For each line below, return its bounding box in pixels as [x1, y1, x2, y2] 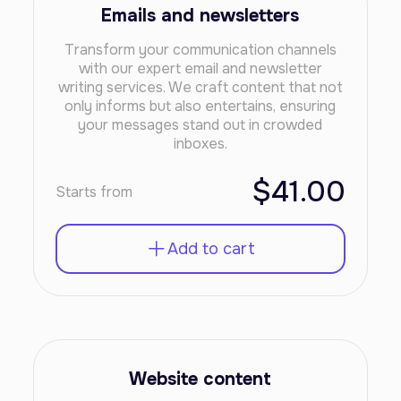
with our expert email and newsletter [78, 59, 322, 78]
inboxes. [173, 134, 227, 153]
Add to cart [166, 238, 255, 259]
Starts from [55, 183, 133, 201]
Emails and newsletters [101, 4, 300, 27]
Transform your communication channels [64, 40, 337, 59]
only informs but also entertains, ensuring [64, 97, 337, 115]
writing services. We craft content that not [57, 78, 343, 97]
